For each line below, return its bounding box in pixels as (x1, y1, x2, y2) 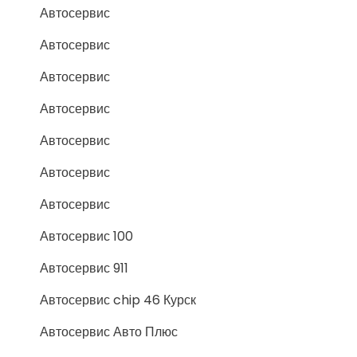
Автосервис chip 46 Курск (40, 291, 196, 309)
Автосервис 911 (40, 259, 128, 277)
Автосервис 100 (40, 227, 133, 245)
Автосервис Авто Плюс (40, 323, 178, 341)
